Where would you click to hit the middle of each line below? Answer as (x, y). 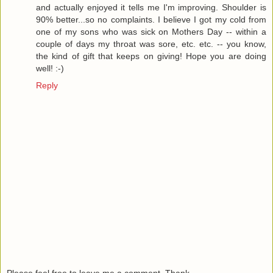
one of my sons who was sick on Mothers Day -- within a (151, 32)
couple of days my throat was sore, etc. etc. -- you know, (151, 44)
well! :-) (50, 69)
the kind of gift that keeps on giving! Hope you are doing (151, 56)
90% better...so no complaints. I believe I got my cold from (151, 20)
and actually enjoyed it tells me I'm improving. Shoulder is (151, 8)
